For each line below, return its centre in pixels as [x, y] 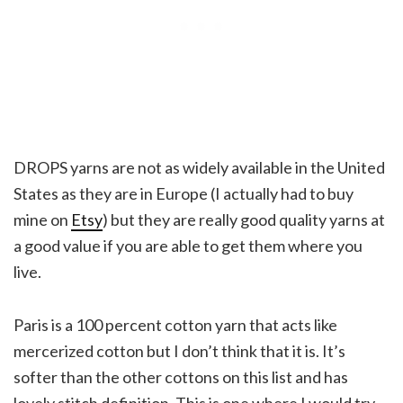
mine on [42, 219]
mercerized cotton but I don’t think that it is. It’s [179, 350]
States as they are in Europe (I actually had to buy [184, 193]
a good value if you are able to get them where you [188, 245]
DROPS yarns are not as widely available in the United [199, 167]
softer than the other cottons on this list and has [181, 376]
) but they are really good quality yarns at [244, 219]
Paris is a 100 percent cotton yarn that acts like [175, 324]
